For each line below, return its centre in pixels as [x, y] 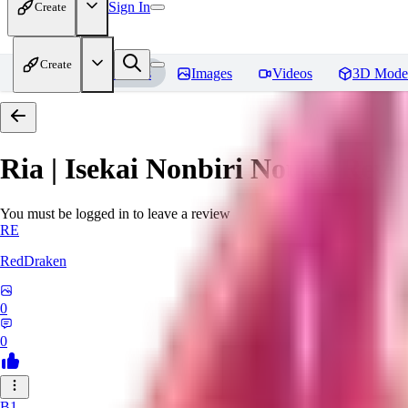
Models [130, 73]
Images [212, 73]
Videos [292, 73]
